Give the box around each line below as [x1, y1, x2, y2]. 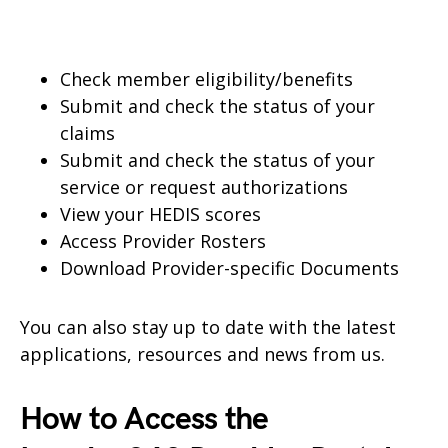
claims [60, 120, 115, 145]
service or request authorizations [60, 174, 348, 199]
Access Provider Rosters [60, 228, 266, 253]
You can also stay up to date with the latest [20, 314, 396, 339]
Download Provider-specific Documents [60, 255, 399, 280]
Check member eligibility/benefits [60, 66, 353, 91]
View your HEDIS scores [60, 201, 261, 226]
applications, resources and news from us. [20, 341, 385, 366]
